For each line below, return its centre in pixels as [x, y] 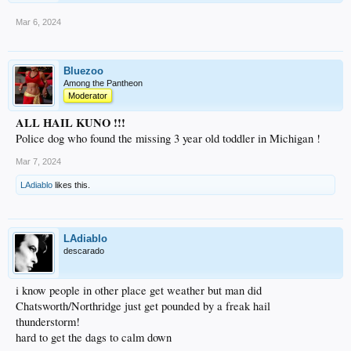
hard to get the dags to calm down [94, 337]
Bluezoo [83, 71]
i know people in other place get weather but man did [139, 290]
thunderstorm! [48, 321]
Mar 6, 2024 [38, 22]
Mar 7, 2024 [38, 161]
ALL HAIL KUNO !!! [71, 122]
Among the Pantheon [103, 83]
